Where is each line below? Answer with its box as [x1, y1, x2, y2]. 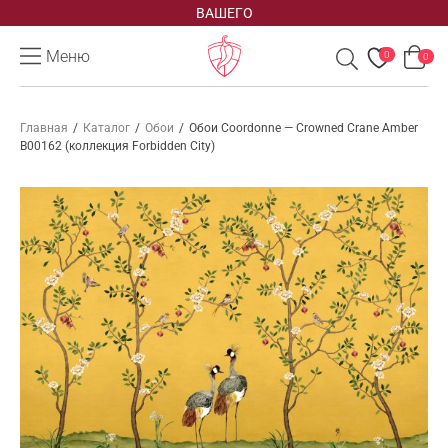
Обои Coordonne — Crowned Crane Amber [189, 121, 418, 135]
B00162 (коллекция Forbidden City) [20, 139, 215, 153]
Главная [20, 121, 68, 135]
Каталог [83, 121, 130, 135]
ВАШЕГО [195, 5, 253, 21]
